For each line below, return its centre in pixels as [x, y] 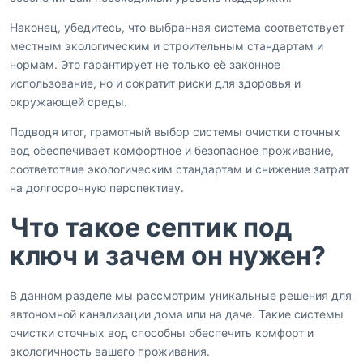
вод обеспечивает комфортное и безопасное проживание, [172, 151]
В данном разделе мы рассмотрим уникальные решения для [181, 296]
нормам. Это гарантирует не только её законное [145, 65]
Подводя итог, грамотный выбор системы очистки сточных [175, 132]
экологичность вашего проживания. [110, 352]
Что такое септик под [151, 228]
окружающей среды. [68, 102]
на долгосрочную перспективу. [97, 188]
